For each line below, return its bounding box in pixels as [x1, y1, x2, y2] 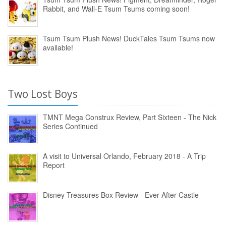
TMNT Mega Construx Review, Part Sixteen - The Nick [43, 111, 216, 122]
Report [43, 159, 65, 170]
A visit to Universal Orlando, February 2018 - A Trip [43, 150, 206, 161]
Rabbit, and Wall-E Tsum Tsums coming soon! [43, 3, 190, 14]
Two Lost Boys [8, 86, 78, 101]
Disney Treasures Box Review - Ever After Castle [43, 189, 199, 200]
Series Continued [43, 121, 98, 131]
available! [43, 42, 73, 52]
